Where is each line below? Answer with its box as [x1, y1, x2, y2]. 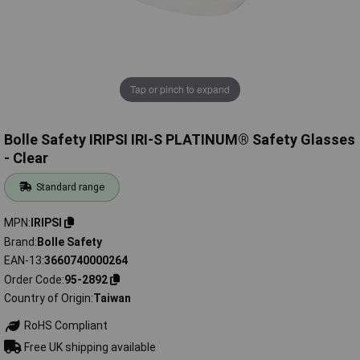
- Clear [4, 149, 48, 167]
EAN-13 [4, 254, 42, 268]
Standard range [36, 181, 105, 194]
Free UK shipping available [21, 340, 156, 354]
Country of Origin [4, 292, 91, 305]
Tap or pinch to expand [130, 82, 230, 96]
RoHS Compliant [21, 319, 108, 333]
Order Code [4, 272, 62, 286]
